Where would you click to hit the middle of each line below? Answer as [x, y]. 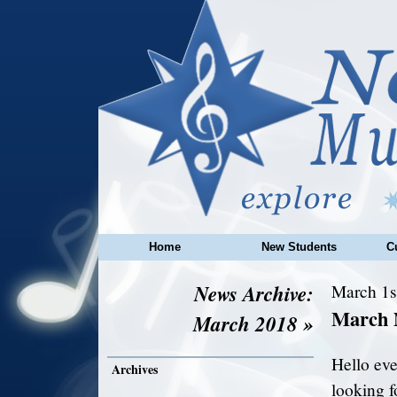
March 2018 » [253, 323]
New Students [299, 247]
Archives [134, 369]
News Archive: [253, 293]
